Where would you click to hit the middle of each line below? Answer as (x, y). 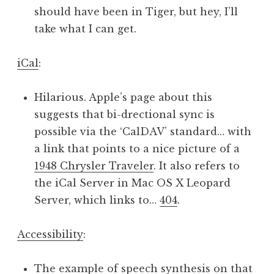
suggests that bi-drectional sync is (124, 115)
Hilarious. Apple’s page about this (123, 98)
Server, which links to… (97, 200)
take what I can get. (85, 29)
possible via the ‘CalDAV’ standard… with (143, 132)
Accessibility (50, 235)
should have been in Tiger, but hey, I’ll (136, 12)
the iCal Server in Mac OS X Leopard (132, 183)
